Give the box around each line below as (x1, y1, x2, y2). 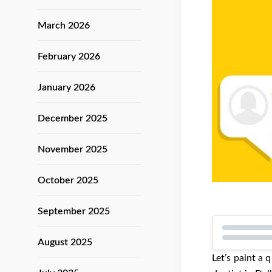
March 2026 (38, 21, 90, 30)
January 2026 (38, 83, 95, 92)
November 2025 (38, 144, 107, 154)
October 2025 (38, 175, 98, 185)
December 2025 (38, 114, 107, 123)
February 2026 (38, 52, 100, 61)
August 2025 (38, 237, 92, 247)
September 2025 (38, 206, 110, 216)
